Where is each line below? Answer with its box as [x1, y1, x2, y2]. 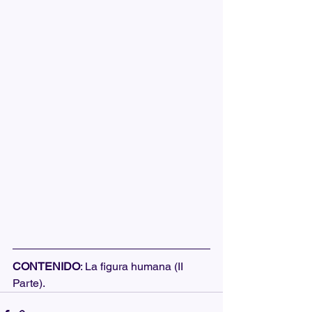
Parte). [13, 276, 45, 290]
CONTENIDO [13, 259, 80, 273]
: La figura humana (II [80, 259, 186, 273]
